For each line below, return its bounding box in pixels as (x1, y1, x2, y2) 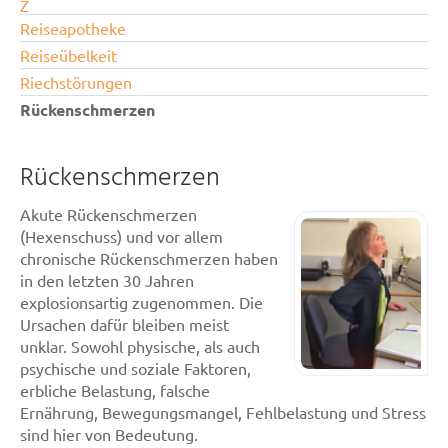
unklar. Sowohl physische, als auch (20, 336, 260, 356)
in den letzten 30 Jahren (20, 270, 194, 290)
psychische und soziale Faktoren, (20, 358, 251, 378)
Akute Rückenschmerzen (20, 204, 197, 224)
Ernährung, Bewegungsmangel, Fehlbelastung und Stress (20, 402, 426, 422)
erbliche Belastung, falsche (20, 380, 210, 400)
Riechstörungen (20, 72, 132, 92)
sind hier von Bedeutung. (20, 424, 198, 444)
